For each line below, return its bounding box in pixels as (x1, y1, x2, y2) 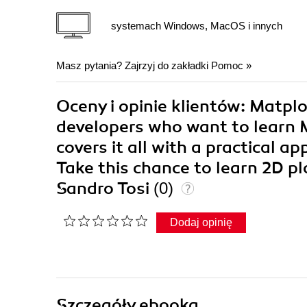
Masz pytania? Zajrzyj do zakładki (56, 60, 211, 72)
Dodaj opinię (170, 217, 232, 229)
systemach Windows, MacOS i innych (111, 19, 282, 32)
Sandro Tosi (56, 178, 153, 199)
